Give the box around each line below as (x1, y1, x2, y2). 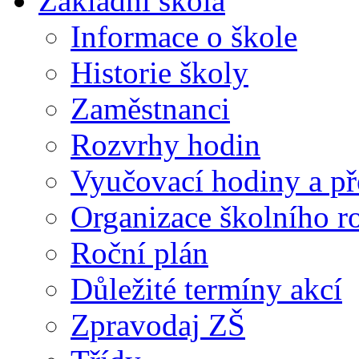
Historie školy (71, 54, 248, 90)
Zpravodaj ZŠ (71, 307, 245, 342)
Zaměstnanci (71, 91, 230, 126)
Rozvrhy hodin (71, 127, 260, 162)
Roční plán (71, 235, 208, 270)
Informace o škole (71, 18, 297, 54)
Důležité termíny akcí (71, 271, 342, 306)
